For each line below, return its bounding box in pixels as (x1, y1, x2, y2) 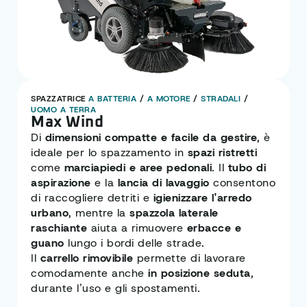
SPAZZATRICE (31, 93, 88, 104)
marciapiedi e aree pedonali (64, 160, 212, 175)
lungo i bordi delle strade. (64, 235, 205, 250)
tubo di (228, 160, 266, 175)
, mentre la (69, 205, 130, 220)
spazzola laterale (130, 205, 219, 220)
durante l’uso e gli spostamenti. (31, 280, 200, 295)
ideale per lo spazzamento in (31, 145, 188, 160)
